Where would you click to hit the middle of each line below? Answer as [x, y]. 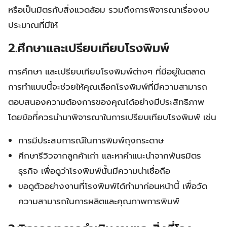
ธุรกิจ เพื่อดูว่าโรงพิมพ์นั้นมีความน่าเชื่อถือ [94, 171]
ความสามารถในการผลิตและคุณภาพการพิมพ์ [99, 201]
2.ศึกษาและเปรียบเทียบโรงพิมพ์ [89, 48]
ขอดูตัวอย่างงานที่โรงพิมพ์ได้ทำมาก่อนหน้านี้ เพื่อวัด [113, 186]
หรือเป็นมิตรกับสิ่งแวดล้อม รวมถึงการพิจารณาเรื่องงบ [109, 9]
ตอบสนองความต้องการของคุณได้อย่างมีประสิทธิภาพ [106, 102]
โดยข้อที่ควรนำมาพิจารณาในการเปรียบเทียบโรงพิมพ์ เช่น [112, 117]
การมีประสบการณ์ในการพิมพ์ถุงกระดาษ [91, 140]
